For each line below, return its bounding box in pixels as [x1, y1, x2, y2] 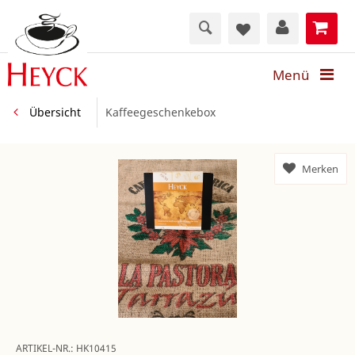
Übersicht [29, 105, 81, 120]
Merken [302, 162, 338, 177]
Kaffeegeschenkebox [105, 105, 216, 120]
